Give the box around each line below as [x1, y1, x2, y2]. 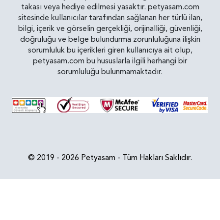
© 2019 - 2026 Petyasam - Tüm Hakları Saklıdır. [28, 152, 192, 164]
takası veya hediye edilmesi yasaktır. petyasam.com [21, 1, 199, 13]
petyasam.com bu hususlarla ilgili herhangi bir [33, 55, 187, 67]
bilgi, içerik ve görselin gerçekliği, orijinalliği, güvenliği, [18, 23, 202, 34]
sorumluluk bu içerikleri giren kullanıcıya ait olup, [27, 45, 192, 56]
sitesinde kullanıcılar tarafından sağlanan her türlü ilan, [18, 12, 202, 24]
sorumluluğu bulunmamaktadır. [57, 66, 163, 78]
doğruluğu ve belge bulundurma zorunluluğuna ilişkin [20, 34, 200, 45]
